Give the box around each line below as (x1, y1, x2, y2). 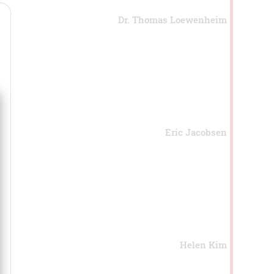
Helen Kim (179, 239, 227, 251)
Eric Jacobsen (165, 126, 227, 139)
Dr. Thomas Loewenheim (117, 13, 227, 26)
